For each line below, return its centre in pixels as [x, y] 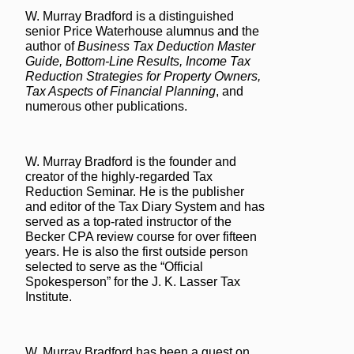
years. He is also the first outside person [137, 252]
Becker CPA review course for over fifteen [141, 237]
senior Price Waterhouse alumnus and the [142, 31]
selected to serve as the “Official [114, 267]
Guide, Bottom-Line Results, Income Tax [138, 61]
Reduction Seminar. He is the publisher [135, 192]
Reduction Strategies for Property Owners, [143, 76]
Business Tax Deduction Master [166, 46]
